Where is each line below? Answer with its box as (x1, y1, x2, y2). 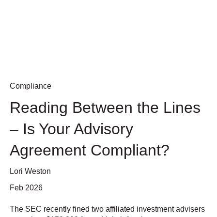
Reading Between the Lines (10, 99, 201, 117)
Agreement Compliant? (10, 141, 170, 159)
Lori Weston (10, 167, 51, 176)
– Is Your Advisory (10, 120, 133, 138)
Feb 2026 (10, 183, 43, 192)
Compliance (10, 82, 51, 91)
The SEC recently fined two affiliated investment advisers (10, 204, 205, 213)
